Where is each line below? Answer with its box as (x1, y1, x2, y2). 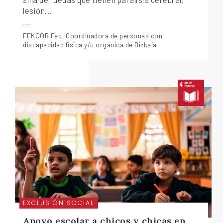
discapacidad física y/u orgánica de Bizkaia (23, 40, 157, 49)
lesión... (23, 5, 52, 16)
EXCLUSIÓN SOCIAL (23, 199, 95, 208)
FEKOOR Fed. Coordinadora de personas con (23, 31, 163, 40)
